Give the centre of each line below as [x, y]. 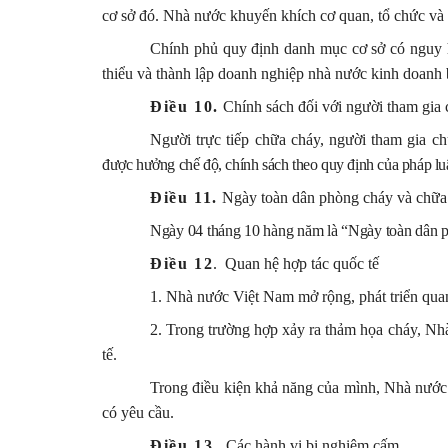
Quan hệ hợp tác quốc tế [302, 263]
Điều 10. [184, 106]
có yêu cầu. [138, 412]
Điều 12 [182, 263]
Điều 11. [184, 197]
